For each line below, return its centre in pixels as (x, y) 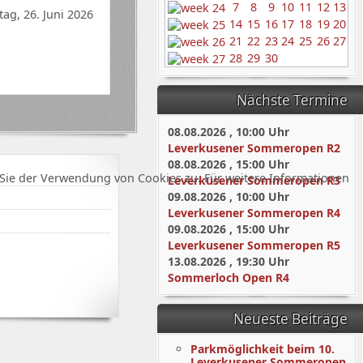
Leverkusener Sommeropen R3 (254, 180)
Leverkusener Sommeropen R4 (254, 213)
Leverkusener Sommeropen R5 (254, 245)
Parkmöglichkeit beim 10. (262, 349)
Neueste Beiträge (290, 319)
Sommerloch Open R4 (228, 278)
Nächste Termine (292, 100)
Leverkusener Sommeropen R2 (254, 148)
